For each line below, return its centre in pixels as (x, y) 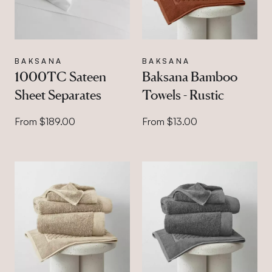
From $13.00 (169, 121)
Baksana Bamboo (189, 76)
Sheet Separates (58, 95)
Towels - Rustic (183, 95)
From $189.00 (45, 121)
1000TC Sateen (60, 76)
